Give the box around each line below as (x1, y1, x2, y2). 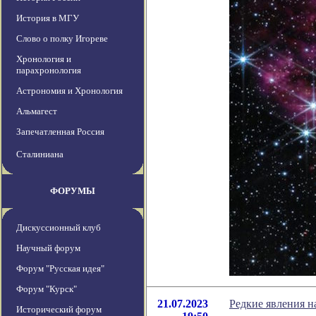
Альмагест (16, 106, 57, 117)
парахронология (16, 65, 81, 76)
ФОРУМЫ (50, 186, 95, 197)
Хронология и (16, 54, 71, 65)
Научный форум (16, 243, 80, 254)
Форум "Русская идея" (16, 263, 104, 274)
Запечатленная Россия (16, 126, 104, 138)
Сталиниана (16, 149, 63, 160)
